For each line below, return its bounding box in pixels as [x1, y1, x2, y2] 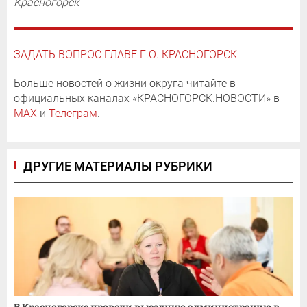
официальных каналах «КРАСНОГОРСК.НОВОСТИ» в [14, 92, 280, 106]
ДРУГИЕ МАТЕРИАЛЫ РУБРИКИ [23, 159, 212, 174]
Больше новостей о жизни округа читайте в [14, 77, 236, 90]
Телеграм [49, 107, 97, 121]
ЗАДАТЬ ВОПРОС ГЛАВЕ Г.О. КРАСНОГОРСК [14, 48, 237, 62]
